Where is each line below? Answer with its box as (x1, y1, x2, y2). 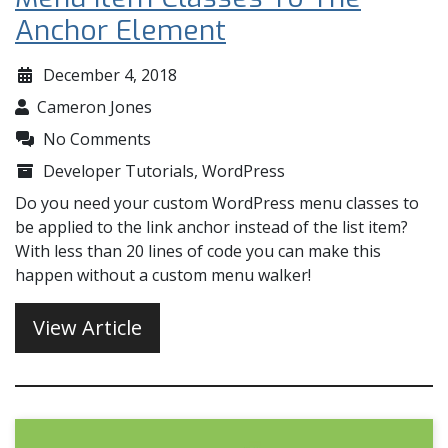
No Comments (43, 127, 151, 150)
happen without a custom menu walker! (15, 263, 311, 286)
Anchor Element (15, 11, 226, 49)
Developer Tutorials (43, 159, 194, 182)
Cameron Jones (37, 95, 152, 118)
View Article (33, 313, 142, 341)
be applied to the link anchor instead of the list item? (15, 215, 408, 238)
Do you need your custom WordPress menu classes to (15, 191, 419, 214)
